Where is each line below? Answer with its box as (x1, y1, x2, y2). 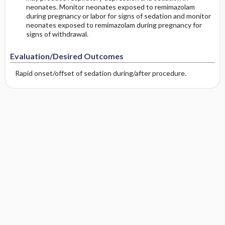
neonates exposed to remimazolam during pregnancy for (26, 20, 202, 29)
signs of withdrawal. (26, 29, 88, 38)
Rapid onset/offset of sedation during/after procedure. (15, 68, 186, 77)
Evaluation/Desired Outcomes (10, 51, 124, 61)
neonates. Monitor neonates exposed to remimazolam (26, 2, 195, 11)
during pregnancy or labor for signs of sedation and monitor (26, 11, 211, 20)
